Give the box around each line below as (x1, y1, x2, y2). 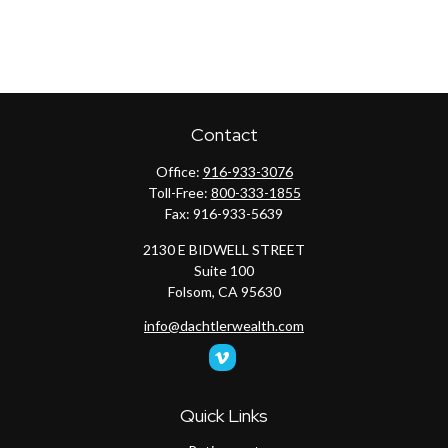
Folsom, (167, 283, 215, 300)
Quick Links (180, 404, 268, 427)
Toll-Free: (147, 184, 211, 201)
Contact (190, 123, 258, 146)
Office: (155, 163, 203, 180)
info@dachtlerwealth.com (144, 317, 304, 334)
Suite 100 (194, 262, 254, 279)
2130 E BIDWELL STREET (143, 241, 305, 258)
